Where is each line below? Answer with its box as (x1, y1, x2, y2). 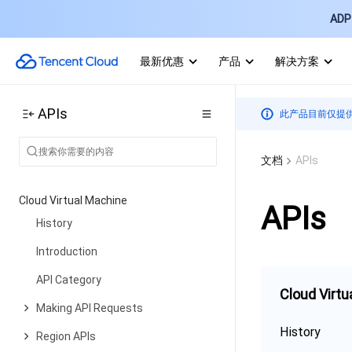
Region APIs (36, 330, 96, 343)
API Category (36, 273, 101, 286)
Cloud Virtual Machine (19, 194, 127, 207)
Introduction (36, 245, 97, 258)
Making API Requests (36, 302, 143, 314)
